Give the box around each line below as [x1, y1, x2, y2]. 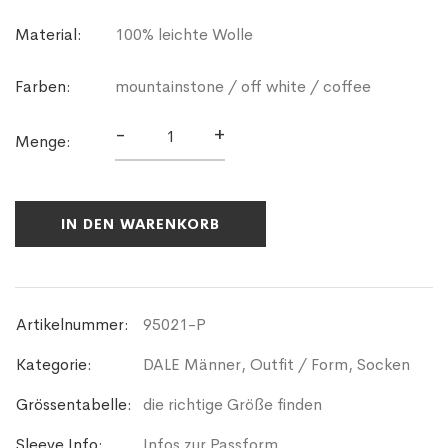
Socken [357, 354, 410, 376]
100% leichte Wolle [115, 24, 253, 46]
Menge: [15, 131, 71, 153]
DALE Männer [143, 354, 241, 376]
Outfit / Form [250, 354, 348, 376]
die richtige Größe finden [143, 394, 322, 416]
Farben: [15, 76, 71, 98]
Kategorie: [16, 354, 92, 376]
